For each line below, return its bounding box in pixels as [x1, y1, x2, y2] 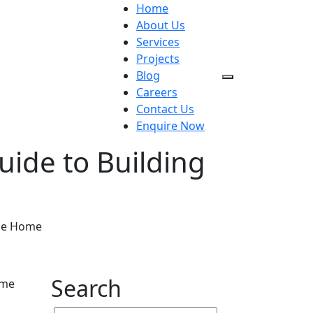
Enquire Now [136, 118, 205, 133]
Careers [136, 85, 177, 100]
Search [51, 273, 122, 304]
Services [136, 34, 180, 50]
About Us [136, 17, 185, 33]
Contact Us [136, 101, 194, 117]
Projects [136, 51, 180, 66]
